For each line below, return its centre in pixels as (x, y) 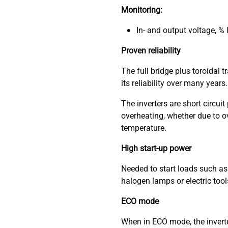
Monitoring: (141, 10)
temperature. (144, 128)
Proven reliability (151, 50)
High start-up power (156, 148)
